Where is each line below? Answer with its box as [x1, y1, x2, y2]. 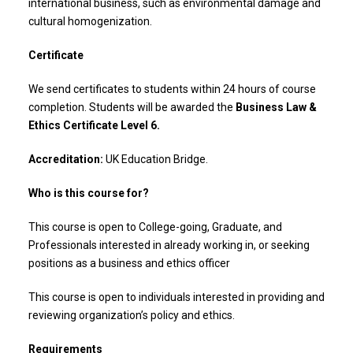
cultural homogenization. [28, 15, 152, 28]
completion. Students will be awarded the [28, 101, 236, 113]
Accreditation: [28, 153, 106, 165]
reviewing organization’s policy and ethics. [28, 309, 235, 321]
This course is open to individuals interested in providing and [28, 291, 325, 303]
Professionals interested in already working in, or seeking [28, 239, 310, 251]
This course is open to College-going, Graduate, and [28, 221, 282, 233]
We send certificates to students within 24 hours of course [28, 83, 316, 95]
